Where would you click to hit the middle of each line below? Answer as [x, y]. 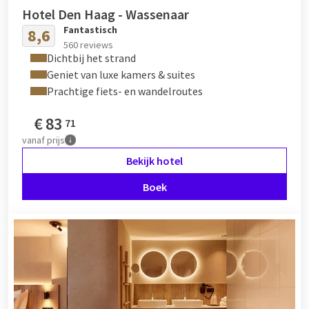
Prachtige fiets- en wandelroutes [125, 91]
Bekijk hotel [154, 161]
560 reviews [88, 45]
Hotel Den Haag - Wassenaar [106, 14]
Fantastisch [90, 30]
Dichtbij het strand [91, 58]
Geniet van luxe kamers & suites [121, 75]
